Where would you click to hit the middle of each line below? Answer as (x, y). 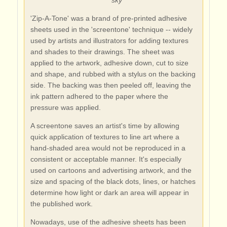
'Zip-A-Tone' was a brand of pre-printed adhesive (108, 18)
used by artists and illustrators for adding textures (109, 40)
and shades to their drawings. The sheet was (102, 51)
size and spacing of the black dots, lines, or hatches (113, 181)
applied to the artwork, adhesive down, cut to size (109, 63)
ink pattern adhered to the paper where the (99, 96)
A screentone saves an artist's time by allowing (105, 125)
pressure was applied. (65, 107)
